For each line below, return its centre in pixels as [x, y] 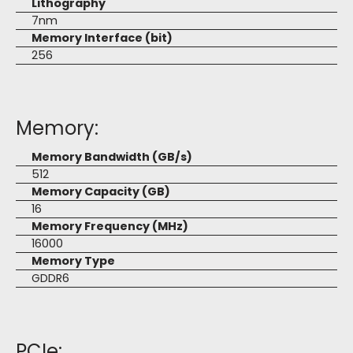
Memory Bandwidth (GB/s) [112, 157]
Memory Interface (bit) [102, 38]
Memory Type [73, 261]
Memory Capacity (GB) [101, 191]
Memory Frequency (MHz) [110, 226]
